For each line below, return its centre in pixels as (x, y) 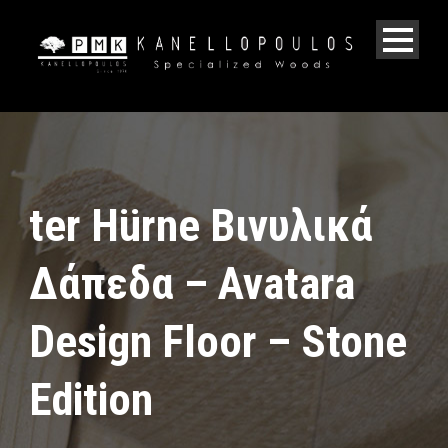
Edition (91, 399)
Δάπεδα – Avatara (192, 283)
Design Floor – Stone (218, 341)
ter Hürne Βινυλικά (201, 225)
